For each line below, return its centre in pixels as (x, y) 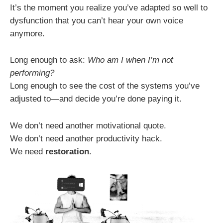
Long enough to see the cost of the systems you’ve (105, 86)
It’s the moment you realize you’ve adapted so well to (109, 8)
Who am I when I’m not (130, 60)
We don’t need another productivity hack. (86, 138)
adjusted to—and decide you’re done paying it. (96, 99)
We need (28, 151)
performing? (32, 73)
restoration (67, 151)
